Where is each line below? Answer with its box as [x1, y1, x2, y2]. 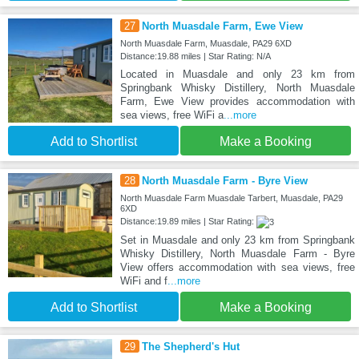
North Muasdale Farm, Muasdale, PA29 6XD [119, 38, 292, 48]
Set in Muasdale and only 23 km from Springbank [119, 233, 355, 246]
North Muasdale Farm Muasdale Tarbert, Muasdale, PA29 [119, 192, 343, 203]
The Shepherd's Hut [141, 340, 240, 353]
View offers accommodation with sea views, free [119, 260, 355, 273]
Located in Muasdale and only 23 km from [119, 67, 355, 80]
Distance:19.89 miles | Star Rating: [119, 216, 256, 226]
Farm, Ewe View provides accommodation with [119, 95, 355, 107]
